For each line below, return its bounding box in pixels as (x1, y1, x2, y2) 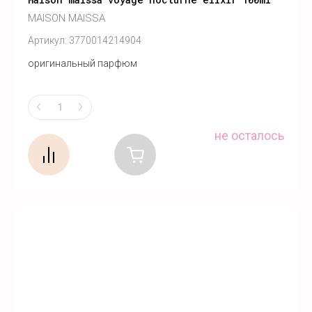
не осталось (214, 127, 284, 143)
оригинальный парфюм (28, 58, 137, 70)
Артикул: (28, 35, 67, 47)
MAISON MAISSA (28, 12, 105, 25)
